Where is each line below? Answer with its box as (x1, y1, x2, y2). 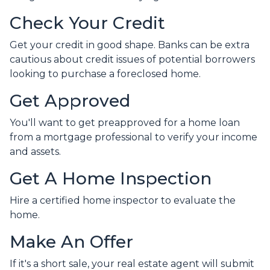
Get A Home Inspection (10, 168, 212, 189)
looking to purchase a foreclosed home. (10, 68, 203, 80)
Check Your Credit (10, 13, 165, 34)
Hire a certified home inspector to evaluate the (10, 195, 236, 207)
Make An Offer (10, 231, 133, 253)
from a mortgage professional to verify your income (10, 131, 257, 143)
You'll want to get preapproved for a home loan (10, 117, 240, 129)
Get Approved (10, 90, 130, 111)
